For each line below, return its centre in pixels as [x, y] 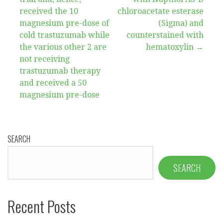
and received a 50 [53, 83]
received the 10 [49, 11]
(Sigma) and [181, 23]
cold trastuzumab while [64, 35]
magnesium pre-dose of [64, 23]
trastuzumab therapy [60, 71]
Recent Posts [42, 206]
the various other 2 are [63, 47]
